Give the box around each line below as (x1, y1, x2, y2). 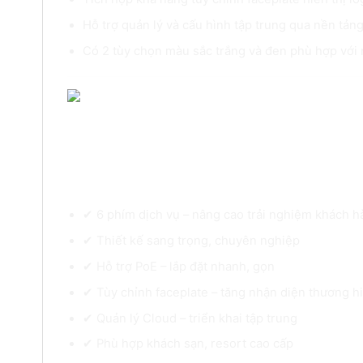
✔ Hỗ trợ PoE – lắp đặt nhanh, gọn (83, 258, 275, 274)
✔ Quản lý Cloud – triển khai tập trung (83, 310, 298, 326)
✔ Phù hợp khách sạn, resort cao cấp (83, 336, 294, 352)
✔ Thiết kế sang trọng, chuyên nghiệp (83, 233, 301, 248)
